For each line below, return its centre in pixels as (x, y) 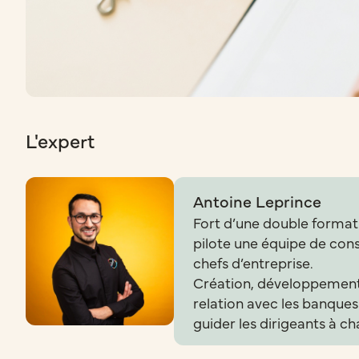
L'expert (60, 140)
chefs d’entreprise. (253, 262)
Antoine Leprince (257, 201)
